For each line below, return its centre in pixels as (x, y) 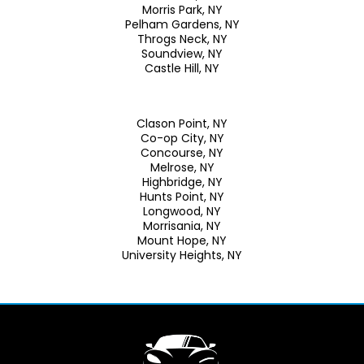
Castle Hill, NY (182, 68)
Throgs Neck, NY (182, 39)
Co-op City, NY (182, 138)
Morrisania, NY (182, 225)
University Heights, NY (182, 255)
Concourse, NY (182, 152)
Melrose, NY (182, 167)
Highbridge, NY (182, 182)
